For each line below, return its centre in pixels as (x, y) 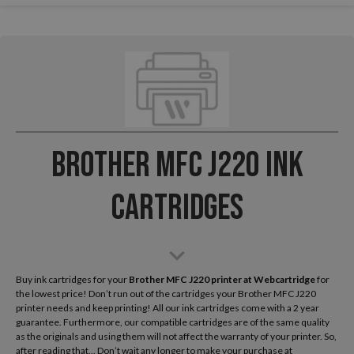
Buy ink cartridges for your (72, 279)
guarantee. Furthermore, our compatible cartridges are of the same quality (173, 322)
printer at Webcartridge (263, 279)
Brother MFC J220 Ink (177, 165)
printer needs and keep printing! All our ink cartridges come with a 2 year (168, 307)
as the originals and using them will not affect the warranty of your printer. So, (176, 336)
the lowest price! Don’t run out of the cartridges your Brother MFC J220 (166, 293)
